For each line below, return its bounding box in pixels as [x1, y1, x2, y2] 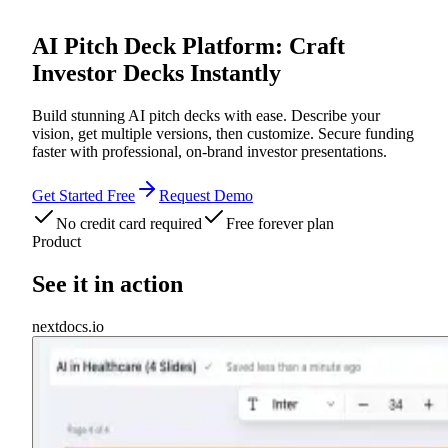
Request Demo [159, 186, 253, 204]
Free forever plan [226, 214, 334, 232]
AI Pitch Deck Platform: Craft [32, 32, 345, 59]
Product [32, 232, 81, 250]
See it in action [32, 270, 183, 297]
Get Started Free [32, 186, 135, 204]
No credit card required [56, 214, 202, 232]
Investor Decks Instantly [32, 59, 281, 86]
